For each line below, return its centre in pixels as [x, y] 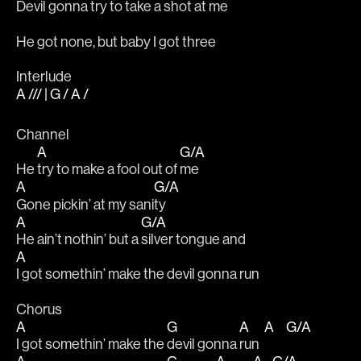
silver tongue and [193, 239]
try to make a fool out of [108, 169]
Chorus [40, 309]
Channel [43, 134]
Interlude [44, 77]
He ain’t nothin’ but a [79, 239]
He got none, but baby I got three [116, 41]
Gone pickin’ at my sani [85, 204]
